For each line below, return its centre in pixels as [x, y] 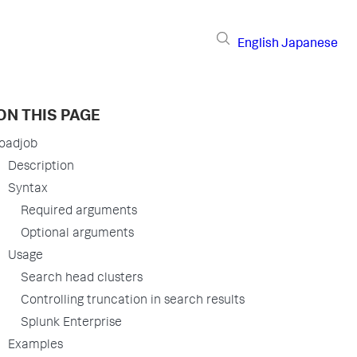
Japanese [310, 44]
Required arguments [79, 212]
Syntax [28, 190]
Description [41, 167]
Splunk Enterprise [71, 324]
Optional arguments [77, 234]
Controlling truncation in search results [133, 301]
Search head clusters [82, 279]
